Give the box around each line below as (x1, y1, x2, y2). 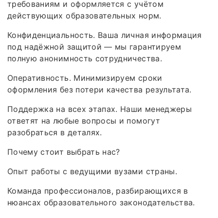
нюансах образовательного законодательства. (7, 197, 195, 207)
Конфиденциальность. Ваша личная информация (7, 30, 202, 40)
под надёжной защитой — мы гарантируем (7, 41, 181, 52)
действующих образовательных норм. (7, 10, 162, 20)
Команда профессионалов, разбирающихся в (7, 185, 188, 196)
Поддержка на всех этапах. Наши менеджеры (7, 104, 192, 114)
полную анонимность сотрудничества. (7, 53, 162, 63)
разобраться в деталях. (7, 127, 102, 137)
